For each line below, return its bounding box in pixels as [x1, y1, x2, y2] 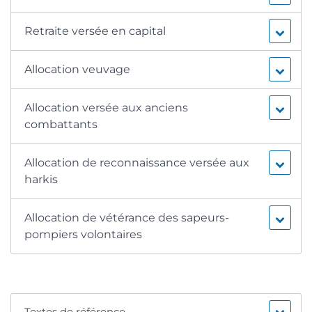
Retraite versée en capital [24, 24, 166, 38]
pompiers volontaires [24, 228, 143, 242]
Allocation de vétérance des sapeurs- [24, 211, 230, 225]
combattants [24, 118, 98, 132]
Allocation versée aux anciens [24, 101, 189, 115]
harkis [24, 173, 58, 187]
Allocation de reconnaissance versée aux [24, 156, 250, 170]
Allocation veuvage [24, 63, 131, 77]
